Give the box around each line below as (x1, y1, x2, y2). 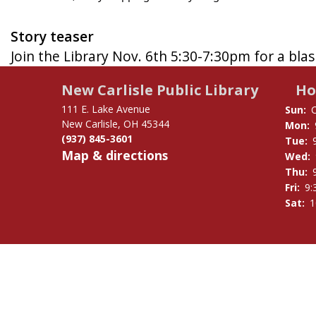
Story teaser (11, 26, 94, 46)
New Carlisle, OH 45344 (61, 116, 169, 130)
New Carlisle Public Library (61, 80, 258, 99)
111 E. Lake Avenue (61, 102, 150, 116)
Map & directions (61, 146, 168, 164)
